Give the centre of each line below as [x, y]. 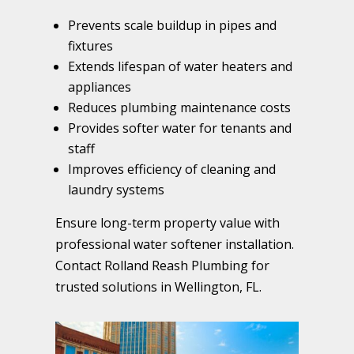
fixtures [90, 46]
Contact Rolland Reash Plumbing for [162, 266]
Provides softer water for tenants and [180, 128]
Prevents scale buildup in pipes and [172, 26]
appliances [100, 87]
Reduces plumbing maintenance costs [179, 108]
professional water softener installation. [175, 245]
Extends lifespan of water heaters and [180, 67]
